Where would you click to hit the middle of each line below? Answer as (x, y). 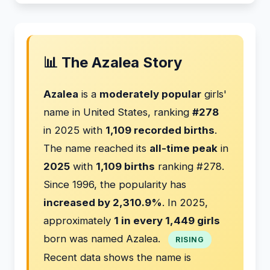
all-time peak (184, 148)
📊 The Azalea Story (113, 62)
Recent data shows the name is (117, 257)
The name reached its (96, 148)
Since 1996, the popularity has (115, 184)
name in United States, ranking (118, 112)
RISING (190, 240)
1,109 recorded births (160, 130)
